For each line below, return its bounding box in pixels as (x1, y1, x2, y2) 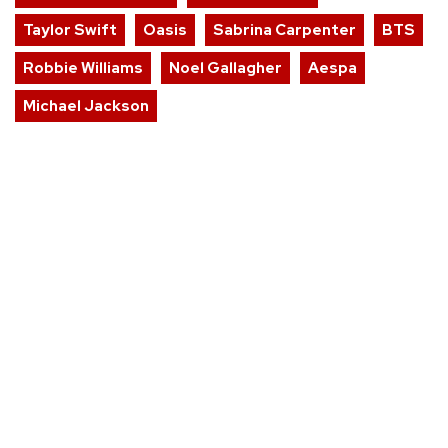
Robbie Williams (23, 57, 143, 78)
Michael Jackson (23, 95, 149, 116)
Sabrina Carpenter (213, 19, 356, 40)
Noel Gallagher (169, 57, 282, 78)
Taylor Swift (23, 19, 117, 40)
